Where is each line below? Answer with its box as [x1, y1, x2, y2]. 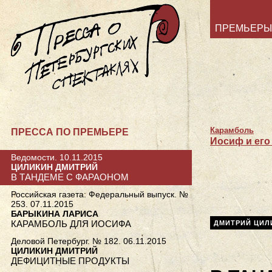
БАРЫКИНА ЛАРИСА [11, 208, 98, 219]
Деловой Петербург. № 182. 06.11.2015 [11, 236, 166, 246]
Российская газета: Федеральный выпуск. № [11, 189, 188, 199]
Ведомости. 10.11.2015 [11, 152, 103, 163]
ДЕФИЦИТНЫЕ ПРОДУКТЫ [11, 255, 129, 266]
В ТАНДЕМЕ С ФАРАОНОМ [11, 172, 129, 183]
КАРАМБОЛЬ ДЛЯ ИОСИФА [11, 218, 131, 229]
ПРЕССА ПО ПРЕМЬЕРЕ [11, 127, 129, 137]
